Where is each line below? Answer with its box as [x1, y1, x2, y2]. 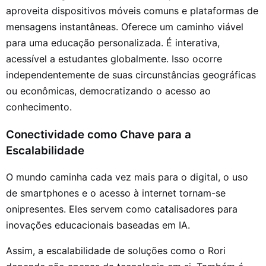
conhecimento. [6, 100, 72, 113]
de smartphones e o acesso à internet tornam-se [6, 187, 226, 199]
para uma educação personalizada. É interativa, [6, 36, 220, 49]
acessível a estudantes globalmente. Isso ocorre [6, 52, 222, 65]
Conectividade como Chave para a [6, 127, 191, 141]
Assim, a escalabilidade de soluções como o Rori [6, 245, 226, 257]
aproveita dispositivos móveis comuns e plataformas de [6, 4, 258, 17]
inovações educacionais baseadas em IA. [6, 219, 190, 232]
